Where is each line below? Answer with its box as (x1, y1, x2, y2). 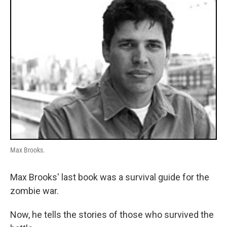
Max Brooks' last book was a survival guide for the (10, 172, 209, 182)
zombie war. (10, 185, 59, 196)
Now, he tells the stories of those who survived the (10, 209, 214, 220)
